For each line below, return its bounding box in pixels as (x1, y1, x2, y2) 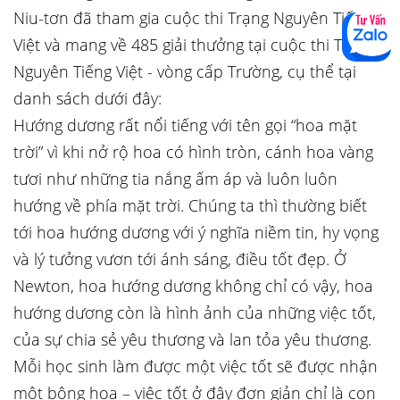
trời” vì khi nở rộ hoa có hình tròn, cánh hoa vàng (13, 141, 373, 162)
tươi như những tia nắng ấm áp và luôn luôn (13, 168, 337, 189)
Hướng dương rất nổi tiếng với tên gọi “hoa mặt (13, 114, 357, 136)
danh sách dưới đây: (13, 87, 162, 109)
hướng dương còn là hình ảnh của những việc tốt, (13, 302, 376, 323)
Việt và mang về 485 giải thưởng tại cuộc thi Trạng (13, 34, 375, 55)
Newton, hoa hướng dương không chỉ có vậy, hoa (13, 275, 373, 296)
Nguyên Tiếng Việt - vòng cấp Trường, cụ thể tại (13, 61, 356, 82)
